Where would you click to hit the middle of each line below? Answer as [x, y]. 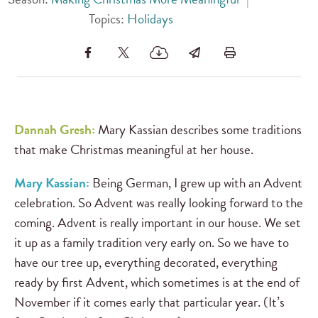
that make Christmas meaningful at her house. [134, 149]
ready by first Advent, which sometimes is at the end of [157, 282]
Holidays [150, 19]
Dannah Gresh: [56, 129]
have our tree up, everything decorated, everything [146, 262]
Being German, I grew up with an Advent [197, 182]
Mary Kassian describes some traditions [200, 129]
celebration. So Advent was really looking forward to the [159, 202]
